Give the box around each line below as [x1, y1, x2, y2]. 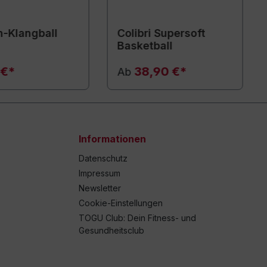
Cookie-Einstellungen [79, 198, 163, 209]
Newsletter [79, 183, 121, 194]
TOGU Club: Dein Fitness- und [79, 213, 196, 223]
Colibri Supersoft [117, 27, 206, 39]
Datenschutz [79, 153, 128, 164]
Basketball [117, 39, 173, 52]
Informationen [79, 133, 146, 145]
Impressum [79, 168, 120, 179]
